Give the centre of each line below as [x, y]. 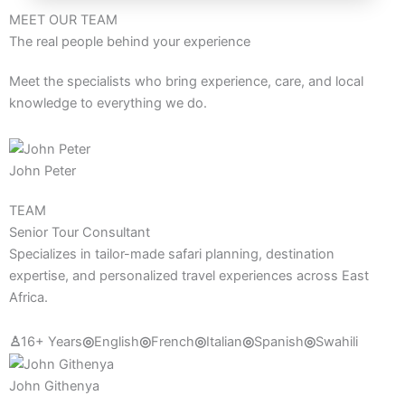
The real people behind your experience [130, 42]
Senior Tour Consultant [80, 232]
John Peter [42, 170]
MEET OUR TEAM [63, 20]
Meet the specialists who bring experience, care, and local [186, 82]
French [173, 342]
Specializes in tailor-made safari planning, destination [172, 254]
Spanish [279, 342]
